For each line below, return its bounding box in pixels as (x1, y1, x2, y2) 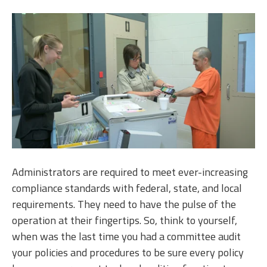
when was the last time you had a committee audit (12, 228, 241, 244)
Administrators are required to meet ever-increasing (12, 163, 248, 180)
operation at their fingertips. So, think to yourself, (12, 212, 237, 228)
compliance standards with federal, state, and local (12, 179, 242, 196)
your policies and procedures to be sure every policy (12, 244, 244, 260)
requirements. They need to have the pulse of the (12, 195, 236, 212)
